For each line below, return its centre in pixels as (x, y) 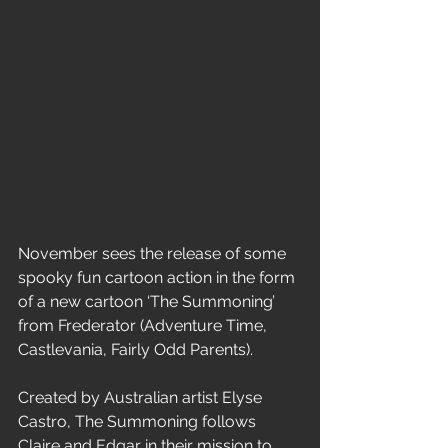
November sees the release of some (154, 253)
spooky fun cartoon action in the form (158, 277)
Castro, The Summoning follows (139, 421)
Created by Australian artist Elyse (142, 397)
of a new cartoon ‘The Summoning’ (148, 301)
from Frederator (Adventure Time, (144, 325)
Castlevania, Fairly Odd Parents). (137, 349)
